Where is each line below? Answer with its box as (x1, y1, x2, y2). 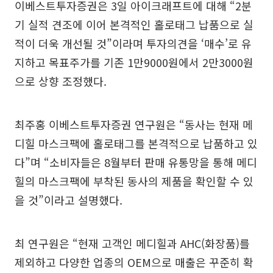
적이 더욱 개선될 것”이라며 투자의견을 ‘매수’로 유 (15, 35, 252, 51)
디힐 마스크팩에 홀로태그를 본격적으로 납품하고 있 (15, 135, 258, 151)
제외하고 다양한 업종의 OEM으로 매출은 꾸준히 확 (15, 254, 253, 270)
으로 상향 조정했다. (15, 73, 107, 89)
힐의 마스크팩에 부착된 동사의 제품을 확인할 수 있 (15, 173, 253, 189)
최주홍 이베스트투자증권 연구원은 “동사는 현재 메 (15, 116, 253, 132)
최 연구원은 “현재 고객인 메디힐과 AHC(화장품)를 (15, 235, 250, 251)
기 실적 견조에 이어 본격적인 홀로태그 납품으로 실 (15, 16, 253, 32)
